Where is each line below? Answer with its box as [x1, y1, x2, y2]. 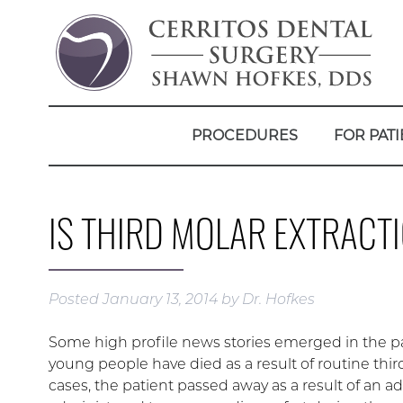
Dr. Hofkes [241, 291, 315, 308]
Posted [48, 291, 103, 308]
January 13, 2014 [102, 291, 218, 308]
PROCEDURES [191, 127, 298, 144]
